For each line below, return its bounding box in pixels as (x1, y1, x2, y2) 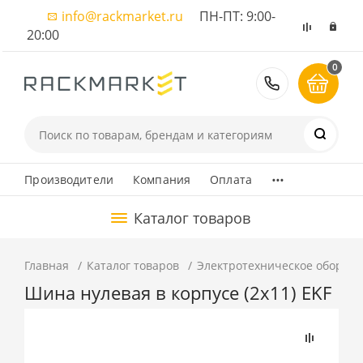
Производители (24, 172, 114, 187)
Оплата (210, 172, 253, 187)
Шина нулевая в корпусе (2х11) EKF (24, 280, 332, 305)
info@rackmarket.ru (62, 7, 184, 25)
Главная (24, 258, 70, 273)
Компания (133, 172, 191, 187)
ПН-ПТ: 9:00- (183, 7, 276, 25)
